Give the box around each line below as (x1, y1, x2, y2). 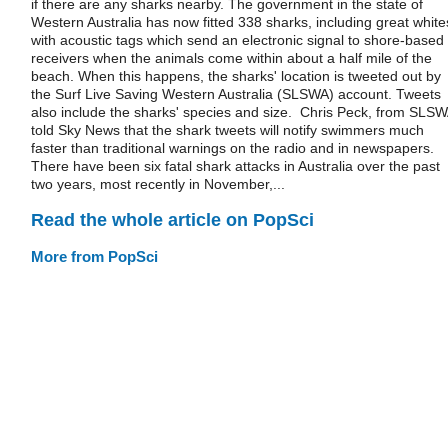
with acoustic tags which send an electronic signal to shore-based (31, 32, 444, 48)
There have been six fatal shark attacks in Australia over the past (31, 158, 440, 174)
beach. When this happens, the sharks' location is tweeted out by (31, 68, 441, 84)
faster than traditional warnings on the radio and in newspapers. (31, 140, 434, 156)
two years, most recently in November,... (31, 176, 285, 192)
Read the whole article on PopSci (31, 209, 314, 230)
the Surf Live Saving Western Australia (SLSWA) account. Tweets (31, 86, 441, 102)
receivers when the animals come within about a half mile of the (31, 50, 432, 66)
